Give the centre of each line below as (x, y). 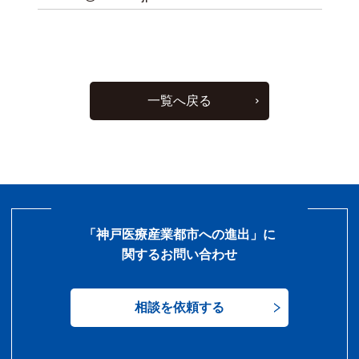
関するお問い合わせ (179, 254)
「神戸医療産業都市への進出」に (179, 234)
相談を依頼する (179, 308)
